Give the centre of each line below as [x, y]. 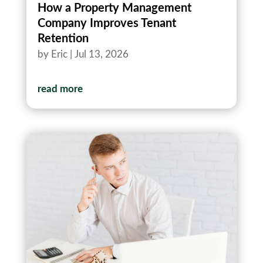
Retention [63, 38]
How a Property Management [114, 8]
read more [60, 89]
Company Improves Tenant [107, 23]
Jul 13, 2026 [101, 54]
